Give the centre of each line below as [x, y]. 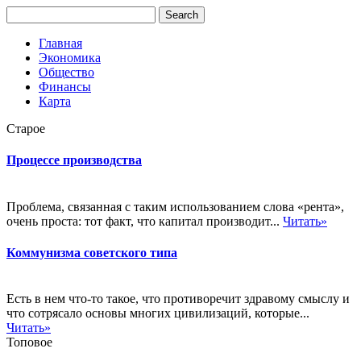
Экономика [70, 58]
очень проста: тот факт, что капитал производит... [145, 221]
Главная [60, 43]
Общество [66, 72]
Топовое [29, 342]
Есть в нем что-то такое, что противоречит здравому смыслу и [178, 299]
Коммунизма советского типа [92, 252]
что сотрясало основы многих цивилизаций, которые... [158, 313]
